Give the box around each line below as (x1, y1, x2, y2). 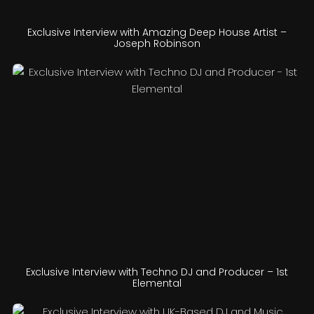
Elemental (132, 276, 182, 291)
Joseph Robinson (114, 36, 200, 51)
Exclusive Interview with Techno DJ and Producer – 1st (26, 265, 288, 280)
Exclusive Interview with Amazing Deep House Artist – (27, 25, 287, 40)
